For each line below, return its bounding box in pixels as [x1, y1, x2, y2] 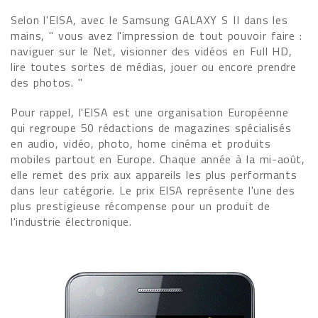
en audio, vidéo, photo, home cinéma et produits [11, 135, 271, 152]
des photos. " [11, 74, 83, 91]
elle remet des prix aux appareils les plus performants [11, 166, 297, 183]
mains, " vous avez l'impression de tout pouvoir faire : [11, 27, 302, 44]
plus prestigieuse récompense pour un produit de [11, 197, 270, 214]
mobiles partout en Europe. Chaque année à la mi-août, [11, 150, 305, 168]
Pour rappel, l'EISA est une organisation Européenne [11, 104, 289, 121]
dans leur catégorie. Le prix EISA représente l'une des [11, 182, 295, 199]
